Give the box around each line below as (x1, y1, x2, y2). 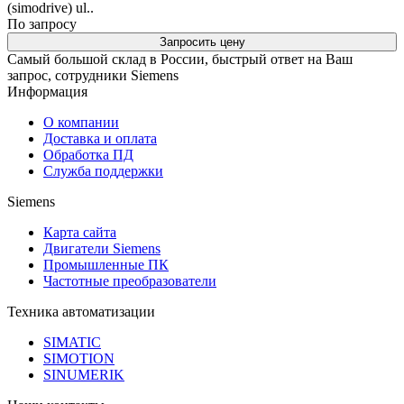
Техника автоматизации (7, 304, 155, 319)
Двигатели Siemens (43, 241, 161, 256)
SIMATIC (43, 335, 101, 350)
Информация (7, 84, 87, 99)
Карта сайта (43, 225, 116, 240)
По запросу (7, 16, 77, 32)
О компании (43, 115, 119, 130)
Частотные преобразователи (43, 273, 216, 289)
